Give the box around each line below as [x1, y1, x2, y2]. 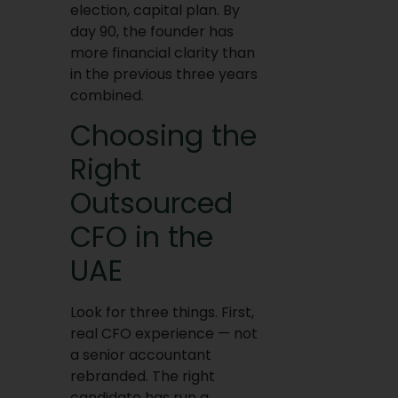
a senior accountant [69, 345, 211, 366]
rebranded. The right [69, 366, 215, 387]
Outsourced [69, 183, 233, 224]
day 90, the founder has [69, 21, 234, 42]
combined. [69, 85, 144, 106]
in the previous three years [69, 64, 258, 84]
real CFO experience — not [69, 323, 258, 345]
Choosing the [69, 115, 257, 156]
